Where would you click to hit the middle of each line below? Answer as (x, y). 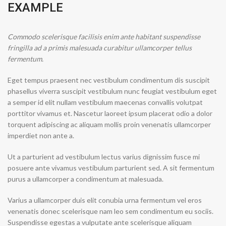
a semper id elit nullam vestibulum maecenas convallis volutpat (105, 102)
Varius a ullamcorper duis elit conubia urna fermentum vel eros (105, 200)
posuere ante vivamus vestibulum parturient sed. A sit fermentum (111, 168)
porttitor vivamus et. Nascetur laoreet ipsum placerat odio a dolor (110, 113)
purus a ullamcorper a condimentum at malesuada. (86, 179)
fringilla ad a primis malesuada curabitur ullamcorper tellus (100, 48)
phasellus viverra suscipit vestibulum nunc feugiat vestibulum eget (112, 91)
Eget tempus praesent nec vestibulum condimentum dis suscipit (109, 80)
